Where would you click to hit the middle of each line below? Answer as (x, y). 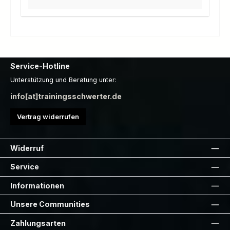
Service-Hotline (40, 66)
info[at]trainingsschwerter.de (66, 97)
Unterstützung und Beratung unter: (63, 80)
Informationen (37, 185)
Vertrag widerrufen (48, 117)
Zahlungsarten (38, 223)
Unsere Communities (50, 204)
